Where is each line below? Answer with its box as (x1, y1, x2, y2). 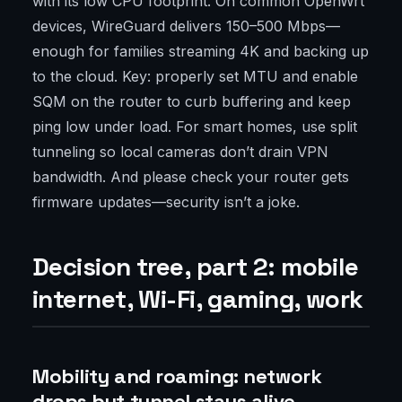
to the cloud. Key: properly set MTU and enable (32, 67, 358, 86)
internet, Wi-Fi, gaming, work (32, 283, 363, 316)
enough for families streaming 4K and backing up (32, 42, 369, 61)
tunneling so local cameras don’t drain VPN (32, 143, 328, 162)
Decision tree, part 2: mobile (32, 250, 359, 284)
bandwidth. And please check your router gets (32, 168, 349, 187)
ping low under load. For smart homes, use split (32, 118, 357, 136)
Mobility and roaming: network (32, 363, 322, 389)
